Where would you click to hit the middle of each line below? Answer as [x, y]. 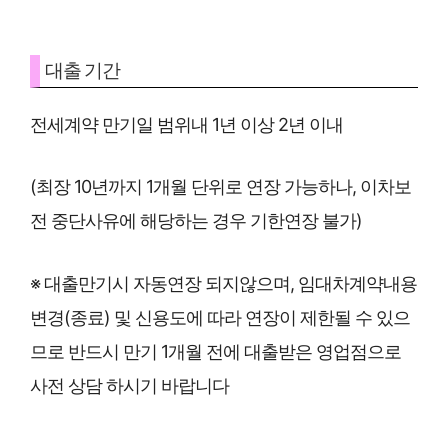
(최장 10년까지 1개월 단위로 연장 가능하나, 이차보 [220, 187]
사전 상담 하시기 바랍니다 [129, 386]
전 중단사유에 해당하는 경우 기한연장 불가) [196, 221]
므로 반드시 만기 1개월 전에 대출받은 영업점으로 [215, 352]
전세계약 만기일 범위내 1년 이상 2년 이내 [186, 124]
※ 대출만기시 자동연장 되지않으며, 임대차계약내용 [223, 284]
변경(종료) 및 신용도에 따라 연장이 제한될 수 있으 [220, 318]
